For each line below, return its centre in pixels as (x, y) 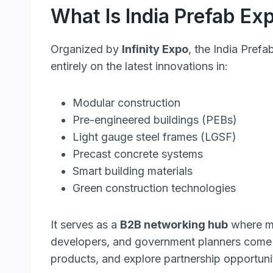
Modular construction (126, 102)
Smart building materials (133, 171)
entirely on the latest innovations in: (139, 66)
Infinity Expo (155, 49)
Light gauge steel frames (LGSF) (154, 136)
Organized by (86, 49)
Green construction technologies (154, 188)
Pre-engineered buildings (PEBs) (155, 119)
